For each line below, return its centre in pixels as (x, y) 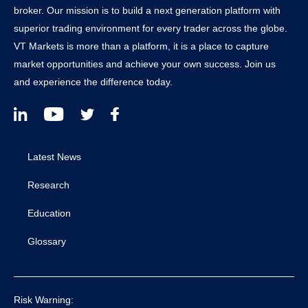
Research (48, 185)
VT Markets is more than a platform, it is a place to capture (141, 46)
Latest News (54, 156)
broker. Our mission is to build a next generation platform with (147, 10)
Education (49, 213)
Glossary (47, 241)
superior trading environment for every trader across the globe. (151, 28)
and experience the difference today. (93, 81)
